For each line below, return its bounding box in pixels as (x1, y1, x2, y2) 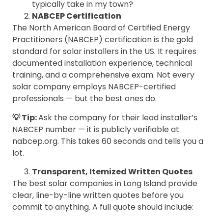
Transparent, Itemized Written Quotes (32, 165, 192, 177)
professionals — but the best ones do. (12, 93, 157, 105)
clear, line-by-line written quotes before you (12, 189, 184, 201)
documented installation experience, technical (12, 57, 192, 69)
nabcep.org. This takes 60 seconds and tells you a (12, 135, 203, 147)
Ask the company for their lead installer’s (38, 111, 197, 123)
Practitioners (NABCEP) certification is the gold (12, 34, 193, 46)
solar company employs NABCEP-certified (12, 81, 176, 93)
